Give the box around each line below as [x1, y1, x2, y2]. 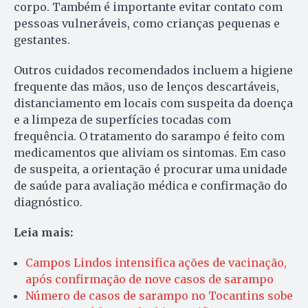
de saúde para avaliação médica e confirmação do [14, 178, 287, 192]
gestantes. [14, 32, 70, 47]
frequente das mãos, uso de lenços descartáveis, [14, 79, 279, 93]
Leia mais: [14, 225, 73, 239]
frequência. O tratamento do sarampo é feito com [14, 129, 285, 143]
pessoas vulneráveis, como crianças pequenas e [14, 16, 280, 30]
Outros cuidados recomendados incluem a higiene [14, 63, 293, 77]
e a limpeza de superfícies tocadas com [14, 112, 231, 126]
